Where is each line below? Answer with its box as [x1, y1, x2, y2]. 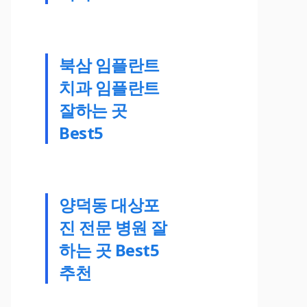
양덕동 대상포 [59, 193, 160, 216]
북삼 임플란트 [59, 53, 160, 76]
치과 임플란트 [59, 75, 160, 99]
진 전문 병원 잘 [59, 215, 167, 238]
